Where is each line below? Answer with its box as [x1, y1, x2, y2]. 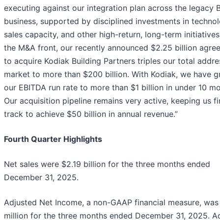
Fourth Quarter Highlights [4, 134, 102, 144]
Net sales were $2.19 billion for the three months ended [4, 159, 210, 169]
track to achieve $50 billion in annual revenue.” [4, 109, 178, 119]
